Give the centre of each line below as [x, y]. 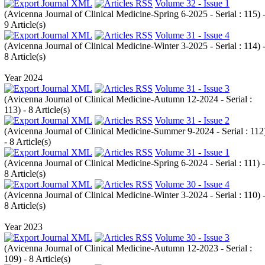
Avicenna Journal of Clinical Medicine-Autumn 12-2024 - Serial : [130, 99]
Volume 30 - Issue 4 [192, 184]
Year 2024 [23, 78]
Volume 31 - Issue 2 [192, 120]
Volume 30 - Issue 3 [192, 237]
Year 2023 [23, 227]
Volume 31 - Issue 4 [192, 35]
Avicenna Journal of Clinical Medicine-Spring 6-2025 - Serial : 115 [132, 14]
